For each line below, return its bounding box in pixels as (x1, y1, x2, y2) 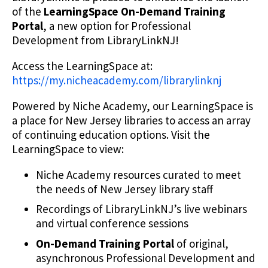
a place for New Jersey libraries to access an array (12, 112, 251, 127)
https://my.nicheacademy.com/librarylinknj (12, 72, 221, 87)
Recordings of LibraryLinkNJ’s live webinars (36, 202, 247, 217)
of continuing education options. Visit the (12, 127, 210, 142)
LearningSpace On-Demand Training (44, 4, 226, 19)
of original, (174, 236, 229, 251)
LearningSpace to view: (12, 141, 124, 156)
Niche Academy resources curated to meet (36, 167, 241, 182)
